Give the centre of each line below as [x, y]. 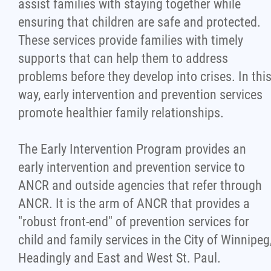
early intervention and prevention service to [132, 167]
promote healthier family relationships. [121, 113]
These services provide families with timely [131, 40]
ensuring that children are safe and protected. [139, 22]
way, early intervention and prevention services [140, 95]
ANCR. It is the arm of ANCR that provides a [134, 204]
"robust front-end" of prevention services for [134, 222]
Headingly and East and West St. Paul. [119, 258]
